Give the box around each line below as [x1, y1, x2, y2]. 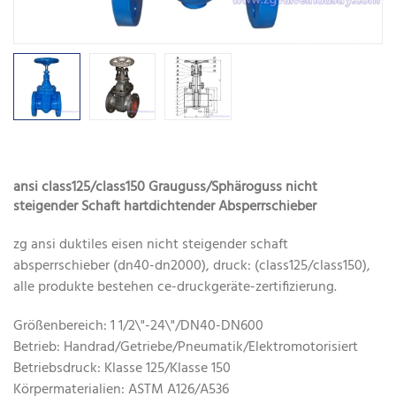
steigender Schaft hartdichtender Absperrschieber [13, 194, 316, 218]
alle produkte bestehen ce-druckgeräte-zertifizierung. [13, 275, 337, 299]
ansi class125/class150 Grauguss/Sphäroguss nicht [13, 175, 317, 199]
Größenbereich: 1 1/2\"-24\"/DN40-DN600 [13, 314, 270, 338]
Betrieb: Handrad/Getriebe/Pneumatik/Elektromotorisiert [13, 335, 358, 359]
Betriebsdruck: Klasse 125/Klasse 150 [13, 356, 231, 380]
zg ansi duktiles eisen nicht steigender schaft [13, 232, 288, 256]
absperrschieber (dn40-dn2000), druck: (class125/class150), [13, 254, 370, 278]
